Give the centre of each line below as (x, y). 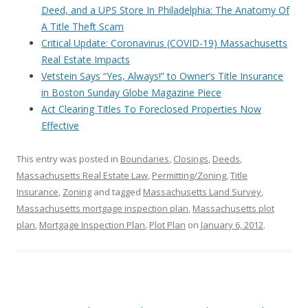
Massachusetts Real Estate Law (82, 175)
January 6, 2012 (232, 225)
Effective (60, 125)
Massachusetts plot (233, 208)
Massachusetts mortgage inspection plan (102, 208)
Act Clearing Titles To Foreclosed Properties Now (151, 109)
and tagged (117, 192)
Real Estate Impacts (86, 59)
